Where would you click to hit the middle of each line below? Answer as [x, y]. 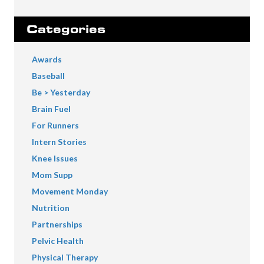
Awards [47, 60]
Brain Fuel [51, 109]
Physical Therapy [65, 258]
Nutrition [51, 208]
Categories [66, 29]
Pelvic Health [58, 241]
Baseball [48, 76]
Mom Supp [52, 175]
